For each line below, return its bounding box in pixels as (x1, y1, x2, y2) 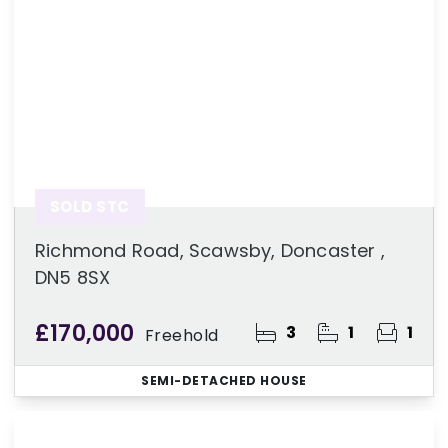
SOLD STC (50, 196, 130, 217)
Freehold (144, 324, 219, 347)
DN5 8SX (35, 265, 111, 290)
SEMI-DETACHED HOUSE (141, 372, 307, 389)
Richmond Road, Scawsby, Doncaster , (35, 238, 386, 263)
